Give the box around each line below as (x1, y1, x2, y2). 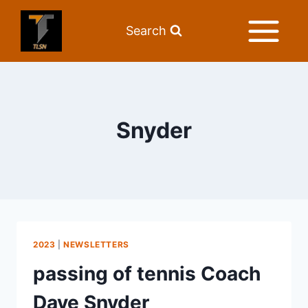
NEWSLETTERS (63, 239, 129, 250)
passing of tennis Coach (33, 261, 261, 285)
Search (126, 23, 166, 38)
